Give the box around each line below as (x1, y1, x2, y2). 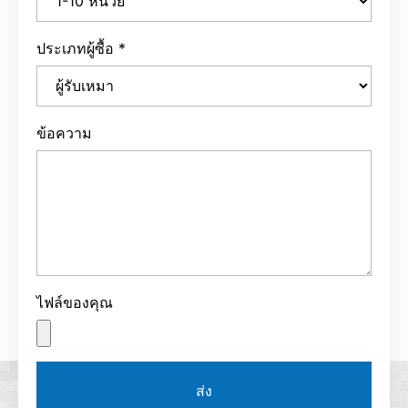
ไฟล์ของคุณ (36, 292, 113, 311)
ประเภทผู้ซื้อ (36, 38, 114, 57)
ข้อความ (36, 123, 92, 142)
